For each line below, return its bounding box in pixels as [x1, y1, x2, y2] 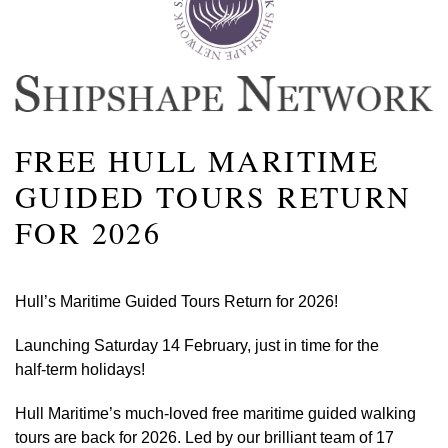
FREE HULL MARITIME [15, 139, 380, 180]
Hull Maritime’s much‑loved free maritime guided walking [15, 404, 416, 422]
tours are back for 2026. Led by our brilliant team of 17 [15, 428, 394, 446]
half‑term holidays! [15, 360, 145, 378]
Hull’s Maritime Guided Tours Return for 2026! [15, 292, 342, 310]
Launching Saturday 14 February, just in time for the [15, 336, 379, 354]
